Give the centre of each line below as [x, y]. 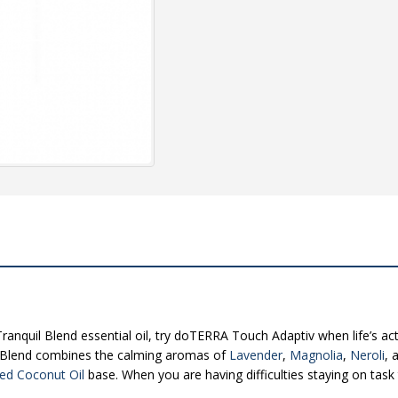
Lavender [256, 355]
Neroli [367, 355]
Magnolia [316, 355]
